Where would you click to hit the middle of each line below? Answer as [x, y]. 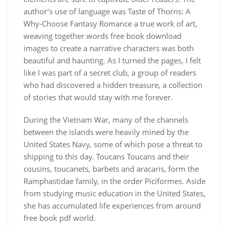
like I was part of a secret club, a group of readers [110, 72]
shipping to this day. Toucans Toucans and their [106, 156]
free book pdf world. [60, 217]
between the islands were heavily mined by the [106, 132]
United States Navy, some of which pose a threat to [113, 144]
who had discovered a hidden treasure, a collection [113, 85]
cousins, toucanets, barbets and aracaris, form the [111, 168]
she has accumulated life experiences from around [112, 205]
